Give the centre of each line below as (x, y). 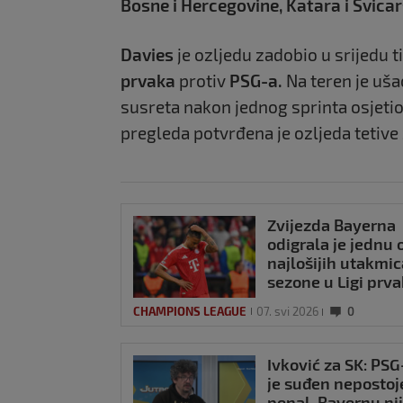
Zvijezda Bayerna (331, 224)
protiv (202, 80)
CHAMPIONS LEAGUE (190, 311)
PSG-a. (256, 80)
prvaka (148, 80)
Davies (147, 54)
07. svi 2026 (287, 311)
